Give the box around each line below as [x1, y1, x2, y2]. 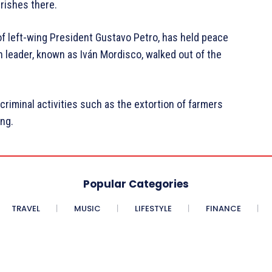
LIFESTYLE [134, 202, 172, 214]
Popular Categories [83, 176, 189, 191]
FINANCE [205, 202, 241, 214]
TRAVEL [11, 202, 40, 214]
